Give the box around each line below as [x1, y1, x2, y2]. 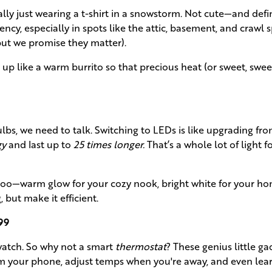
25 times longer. [73, 137, 144, 152]
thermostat [115, 239, 166, 254]
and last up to [6, 137, 73, 152]
